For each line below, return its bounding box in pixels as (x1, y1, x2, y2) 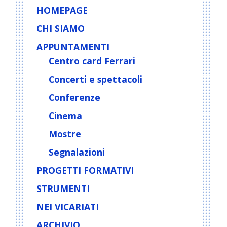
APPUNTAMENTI (36, 40, 109, 53)
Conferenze (49, 91, 100, 103)
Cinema (49, 109, 82, 122)
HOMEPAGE (36, 4, 88, 16)
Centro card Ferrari (49, 54, 135, 67)
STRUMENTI (36, 182, 90, 195)
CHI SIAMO (36, 22, 85, 34)
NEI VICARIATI (36, 200, 99, 213)
